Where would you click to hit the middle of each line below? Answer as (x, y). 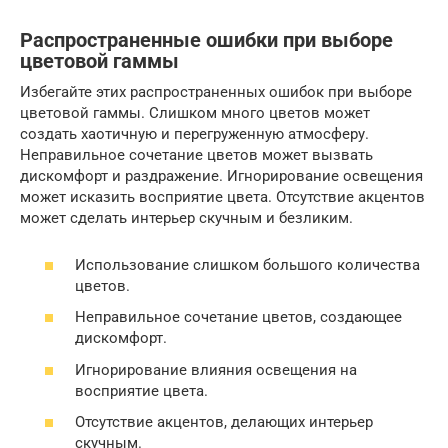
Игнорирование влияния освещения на (216, 369)
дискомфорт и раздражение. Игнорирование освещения (221, 176)
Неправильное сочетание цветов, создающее (238, 317)
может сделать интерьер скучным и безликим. (186, 218)
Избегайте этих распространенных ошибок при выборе (216, 92)
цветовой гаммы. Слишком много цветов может (195, 113)
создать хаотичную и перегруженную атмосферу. (194, 134)
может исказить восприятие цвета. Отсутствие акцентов (222, 197)
